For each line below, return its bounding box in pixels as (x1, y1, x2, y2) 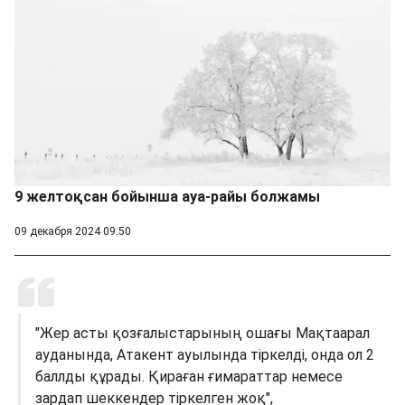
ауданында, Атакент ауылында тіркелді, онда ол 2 (35, 345, 374, 363)
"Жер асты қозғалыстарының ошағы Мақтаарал (35, 324, 370, 342)
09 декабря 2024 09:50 (14, 224, 131, 238)
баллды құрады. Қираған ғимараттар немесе (35, 367, 343, 385)
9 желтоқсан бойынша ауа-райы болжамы (14, 187, 320, 205)
